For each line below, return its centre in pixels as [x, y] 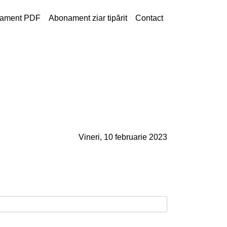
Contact [149, 18]
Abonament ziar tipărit [88, 18]
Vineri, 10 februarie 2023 [123, 137]
